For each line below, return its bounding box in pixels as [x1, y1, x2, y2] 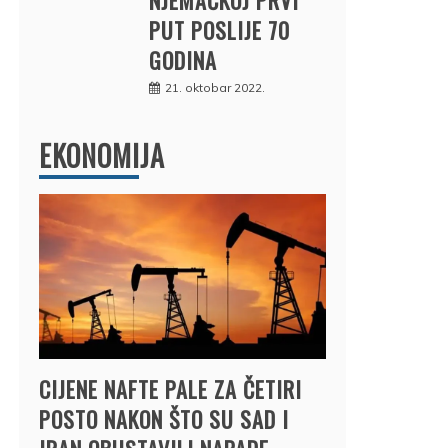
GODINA [149, 43, 217, 76]
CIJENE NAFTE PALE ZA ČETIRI [39, 372, 302, 405]
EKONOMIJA [39, 134, 165, 176]
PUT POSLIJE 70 [149, 13, 290, 46]
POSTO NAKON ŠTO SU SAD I [39, 402, 289, 435]
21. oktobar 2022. [165, 79, 265, 95]
